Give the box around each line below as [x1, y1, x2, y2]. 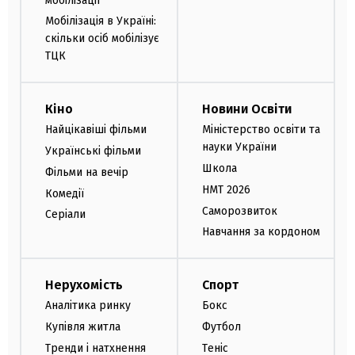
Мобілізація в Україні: [45, 14, 156, 29]
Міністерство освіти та [202, 123, 320, 137]
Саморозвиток [202, 204, 277, 218]
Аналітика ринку [45, 299, 131, 313]
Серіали [45, 208, 86, 222]
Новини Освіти [202, 101, 292, 117]
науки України [202, 140, 277, 155]
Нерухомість [45, 277, 123, 293]
